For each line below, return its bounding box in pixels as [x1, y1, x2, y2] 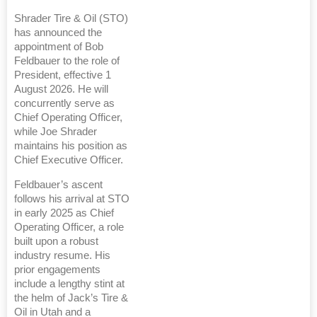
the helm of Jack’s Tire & [14, 292, 128, 304]
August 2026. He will [14, 83, 108, 96]
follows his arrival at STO [14, 193, 129, 205]
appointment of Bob [14, 41, 103, 53]
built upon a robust [14, 236, 98, 248]
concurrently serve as [14, 98, 115, 110]
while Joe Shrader [14, 126, 97, 138]
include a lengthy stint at [14, 278, 125, 290]
